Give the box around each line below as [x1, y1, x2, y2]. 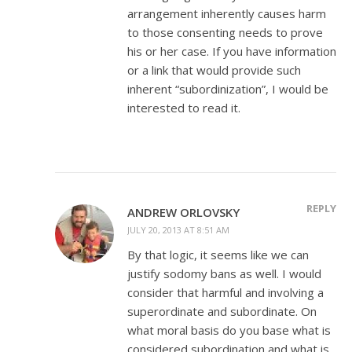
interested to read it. [127, 99, 240, 115]
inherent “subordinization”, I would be [127, 80, 328, 97]
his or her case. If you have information [127, 42, 336, 59]
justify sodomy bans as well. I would [127, 265, 321, 281]
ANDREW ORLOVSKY [127, 203, 240, 220]
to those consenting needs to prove [127, 24, 323, 40]
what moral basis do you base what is [127, 321, 331, 338]
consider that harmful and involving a [127, 284, 324, 300]
